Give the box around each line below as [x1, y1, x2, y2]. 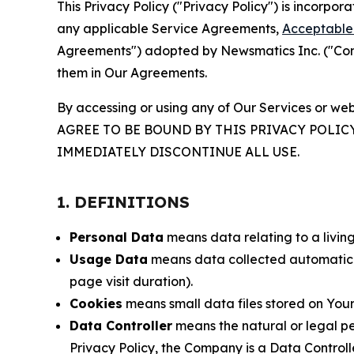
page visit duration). [70, 273, 193, 289]
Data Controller [70, 318, 172, 333]
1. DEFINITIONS [57, 192, 190, 212]
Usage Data [70, 251, 148, 267]
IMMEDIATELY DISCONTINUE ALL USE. [57, 144, 299, 160]
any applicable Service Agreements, [57, 21, 282, 36]
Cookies [70, 296, 122, 311]
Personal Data [70, 229, 164, 245]
